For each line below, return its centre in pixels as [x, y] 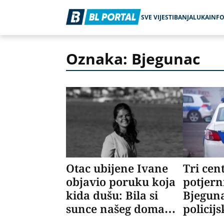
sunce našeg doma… [121, 208]
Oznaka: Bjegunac [133, 59]
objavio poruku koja [121, 181]
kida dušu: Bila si [112, 195]
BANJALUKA [191, 17]
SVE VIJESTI [157, 17]
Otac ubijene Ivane [117, 168]
